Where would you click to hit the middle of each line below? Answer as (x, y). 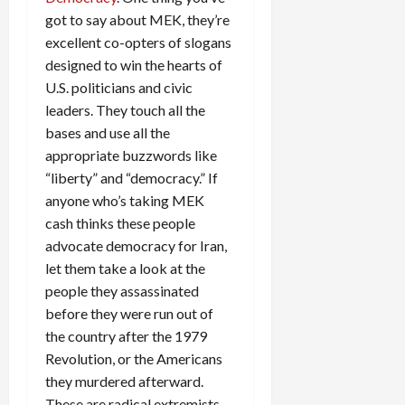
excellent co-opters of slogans (138, 42)
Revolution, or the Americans (134, 358)
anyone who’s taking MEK (125, 200)
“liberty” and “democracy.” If (132, 177)
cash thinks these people (120, 222)
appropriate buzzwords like (131, 155)
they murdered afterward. (124, 381)
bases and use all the (108, 132)
